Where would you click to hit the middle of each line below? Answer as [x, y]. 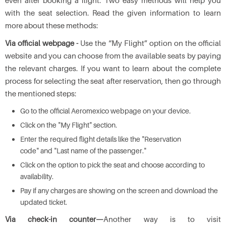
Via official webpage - [43, 43]
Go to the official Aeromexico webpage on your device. [105, 111]
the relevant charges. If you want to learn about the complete [113, 68]
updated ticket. [44, 202]
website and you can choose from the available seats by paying [113, 55]
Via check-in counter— [54, 219]
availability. [37, 176]
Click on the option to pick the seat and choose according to [112, 165]
